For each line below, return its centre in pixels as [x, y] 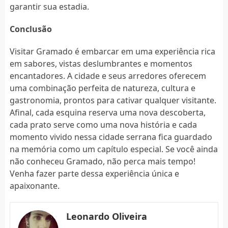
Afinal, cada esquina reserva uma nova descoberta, [107, 112]
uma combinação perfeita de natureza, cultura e [102, 88]
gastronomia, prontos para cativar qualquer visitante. [113, 100]
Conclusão [31, 29]
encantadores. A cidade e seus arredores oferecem [108, 76]
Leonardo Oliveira [106, 216]
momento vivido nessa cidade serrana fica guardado [111, 137]
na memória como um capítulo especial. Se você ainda [113, 149]
